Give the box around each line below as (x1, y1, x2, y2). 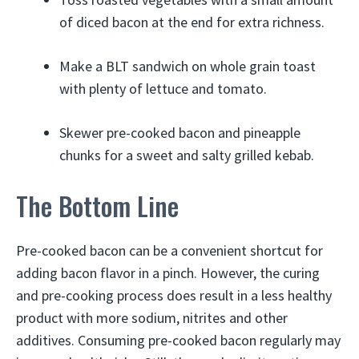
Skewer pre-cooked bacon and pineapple (59, 123, 301, 142)
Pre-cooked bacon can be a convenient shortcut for (16, 240, 323, 260)
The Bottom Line (16, 186, 179, 224)
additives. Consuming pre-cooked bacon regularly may (16, 330, 341, 349)
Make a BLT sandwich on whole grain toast (59, 56, 316, 75)
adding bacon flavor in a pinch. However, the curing (16, 263, 320, 282)
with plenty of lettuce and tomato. (59, 79, 267, 98)
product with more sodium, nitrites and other (16, 308, 288, 327)
